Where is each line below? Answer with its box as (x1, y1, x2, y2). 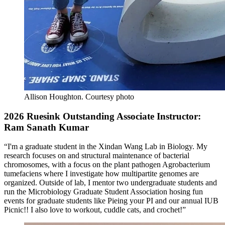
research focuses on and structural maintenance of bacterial (4, 151, 189, 160)
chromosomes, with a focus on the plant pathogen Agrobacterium (4, 160, 210, 169)
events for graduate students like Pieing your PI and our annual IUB (4, 196, 218, 205)
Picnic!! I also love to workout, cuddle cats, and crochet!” (4, 205, 186, 214)
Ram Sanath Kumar (4, 122, 89, 133)
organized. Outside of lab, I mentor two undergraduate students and (4, 178, 217, 187)
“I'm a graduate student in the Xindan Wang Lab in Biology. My (4, 142, 207, 151)
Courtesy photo (85, 92, 134, 101)
